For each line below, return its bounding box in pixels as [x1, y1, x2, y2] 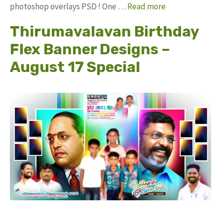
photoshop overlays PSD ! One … [10, 1, 127, 12]
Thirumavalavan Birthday [10, 23, 199, 41]
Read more [127, 1, 166, 12]
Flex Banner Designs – [10, 40, 170, 59]
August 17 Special [10, 58, 140, 76]
